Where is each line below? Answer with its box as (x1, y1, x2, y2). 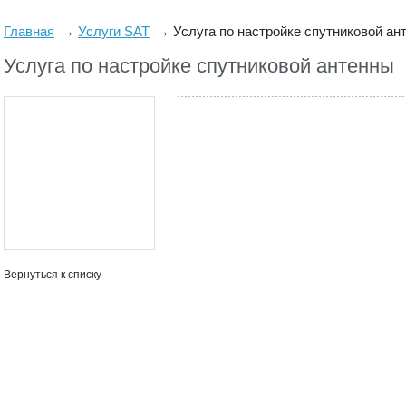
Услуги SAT (78, 24, 150, 39)
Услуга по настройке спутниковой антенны (4, 53, 394, 77)
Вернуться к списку (4, 267, 101, 281)
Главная (4, 24, 54, 39)
